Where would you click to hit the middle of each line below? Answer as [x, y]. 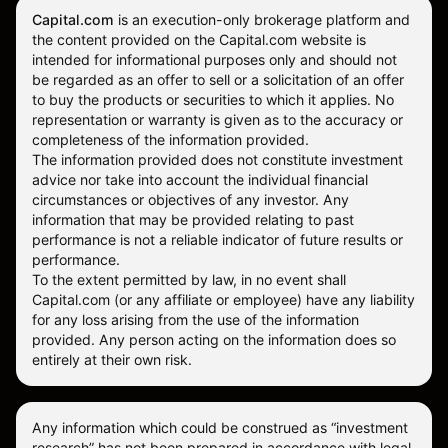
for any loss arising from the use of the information [195, 320]
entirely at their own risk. [112, 360]
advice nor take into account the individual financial [200, 180]
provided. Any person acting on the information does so [214, 340]
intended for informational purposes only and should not [214, 60]
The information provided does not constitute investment [217, 160]
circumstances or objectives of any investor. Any [190, 200]
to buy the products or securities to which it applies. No [213, 100]
